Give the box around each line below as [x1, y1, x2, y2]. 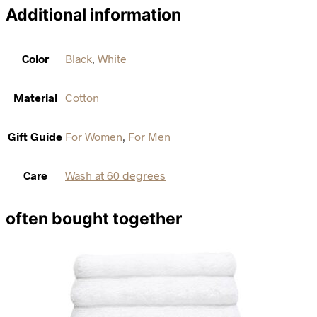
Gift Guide [8, 129, 62, 144]
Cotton [65, 91, 99, 105]
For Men [128, 129, 171, 144]
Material [13, 91, 57, 105]
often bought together [6, 209, 182, 229]
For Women [65, 129, 122, 144]
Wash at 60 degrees [65, 168, 166, 183]
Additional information [6, 4, 181, 25]
